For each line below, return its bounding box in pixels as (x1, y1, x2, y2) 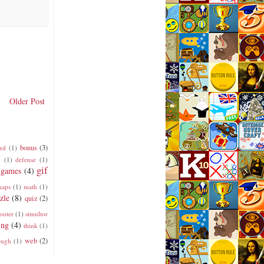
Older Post (9, 95, 45, 107)
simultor (25, 209, 48, 218)
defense (15, 154, 37, 164)
